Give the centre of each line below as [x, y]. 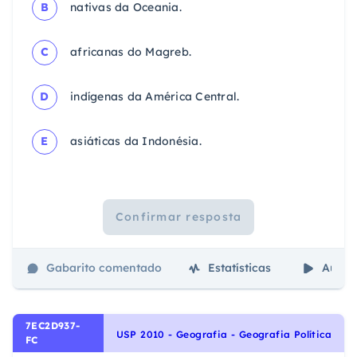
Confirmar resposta [178, 217]
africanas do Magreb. [131, 52]
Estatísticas [239, 268]
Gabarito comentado [104, 268]
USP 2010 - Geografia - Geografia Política [224, 334]
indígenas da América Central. [155, 97]
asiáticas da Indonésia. [136, 141]
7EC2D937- [53, 325]
